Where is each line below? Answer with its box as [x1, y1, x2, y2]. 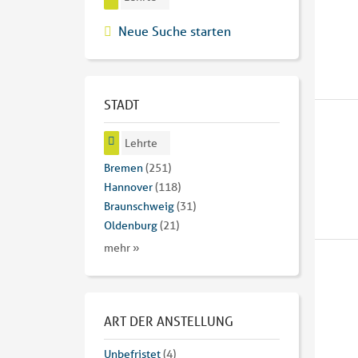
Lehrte [125, 135, 158, 150]
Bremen [104, 161, 143, 176]
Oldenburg [104, 218, 157, 233]
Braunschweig [104, 199, 174, 214]
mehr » [104, 241, 140, 256]
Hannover [104, 180, 153, 195]
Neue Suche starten [118, 22, 231, 39]
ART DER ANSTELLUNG [104, 312, 233, 330]
